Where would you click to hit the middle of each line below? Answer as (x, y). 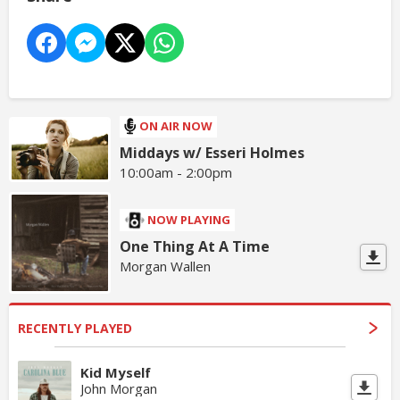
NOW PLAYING (189, 220)
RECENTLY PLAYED (75, 329)
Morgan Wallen (166, 267)
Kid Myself (116, 373)
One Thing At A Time (195, 247)
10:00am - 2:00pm (176, 172)
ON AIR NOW (176, 126)
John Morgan (119, 389)
